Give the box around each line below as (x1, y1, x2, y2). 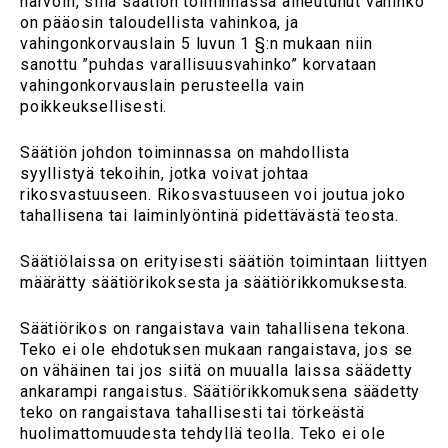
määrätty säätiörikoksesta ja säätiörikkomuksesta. (20, 273, 409, 293)
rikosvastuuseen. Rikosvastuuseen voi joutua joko (20, 184, 406, 204)
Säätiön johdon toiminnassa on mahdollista (20, 142, 350, 162)
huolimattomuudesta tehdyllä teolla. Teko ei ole (20, 424, 386, 444)
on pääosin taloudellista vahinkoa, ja (20, 12, 299, 32)
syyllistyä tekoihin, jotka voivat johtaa (20, 163, 310, 183)
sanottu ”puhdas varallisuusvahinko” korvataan (20, 54, 377, 74)
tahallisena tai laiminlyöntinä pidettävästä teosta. (20, 205, 399, 225)
